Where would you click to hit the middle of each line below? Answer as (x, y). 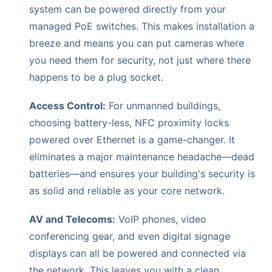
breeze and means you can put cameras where (137, 43)
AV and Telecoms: (72, 219)
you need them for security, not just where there (140, 60)
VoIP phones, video (161, 219)
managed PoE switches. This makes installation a (142, 26)
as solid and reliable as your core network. (127, 190)
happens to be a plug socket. (96, 77)
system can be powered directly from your (127, 9)
